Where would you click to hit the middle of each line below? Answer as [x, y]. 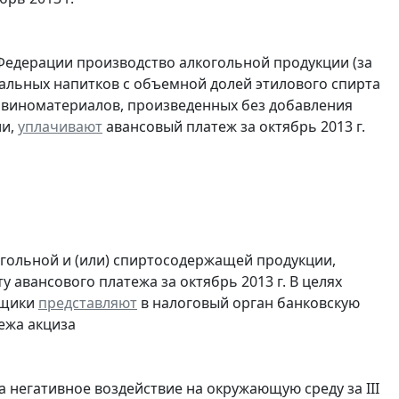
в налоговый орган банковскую [248, 302]
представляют [88, 302]
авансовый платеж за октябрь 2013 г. [234, 126]
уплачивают [60, 126]
